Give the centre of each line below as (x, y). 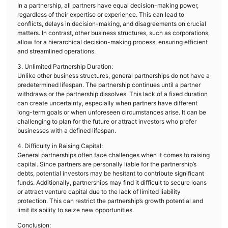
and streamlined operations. (56, 51)
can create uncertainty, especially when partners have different (107, 103)
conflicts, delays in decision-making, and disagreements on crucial (112, 24)
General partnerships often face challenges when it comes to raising (113, 155)
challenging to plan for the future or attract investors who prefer (107, 121)
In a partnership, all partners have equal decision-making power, (108, 5)
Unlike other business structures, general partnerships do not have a (113, 76)
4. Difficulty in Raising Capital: (60, 146)
